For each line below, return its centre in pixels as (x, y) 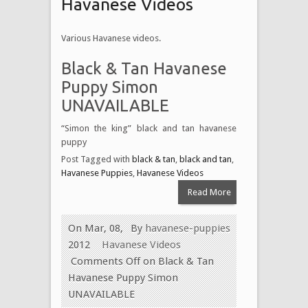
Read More (209, 192)
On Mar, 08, (96, 228)
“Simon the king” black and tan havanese (149, 128)
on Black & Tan (177, 261)
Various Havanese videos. (111, 38)
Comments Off (106, 261)
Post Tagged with (97, 159)
